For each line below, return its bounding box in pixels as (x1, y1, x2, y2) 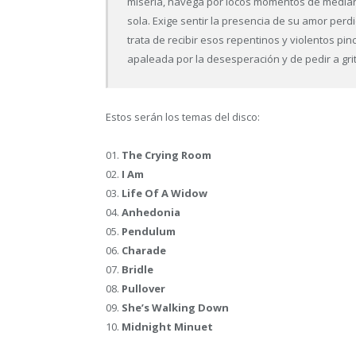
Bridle (122, 261, 153, 277)
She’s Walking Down (122, 300, 229, 315)
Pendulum (122, 223, 176, 238)
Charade (122, 242, 166, 257)
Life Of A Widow (122, 185, 207, 200)
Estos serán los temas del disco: (106, 109, 260, 124)
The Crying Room (122, 147, 211, 162)
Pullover (122, 281, 165, 296)
